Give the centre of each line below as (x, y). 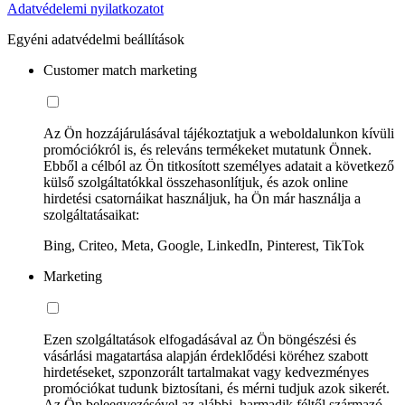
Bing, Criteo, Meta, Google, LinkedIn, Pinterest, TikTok (204, 245)
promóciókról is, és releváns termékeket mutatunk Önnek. (207, 149)
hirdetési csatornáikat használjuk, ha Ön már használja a (202, 198)
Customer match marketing (120, 70)
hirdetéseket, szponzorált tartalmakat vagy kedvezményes (206, 372)
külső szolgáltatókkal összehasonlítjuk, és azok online (196, 182)
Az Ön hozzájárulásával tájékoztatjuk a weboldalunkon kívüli (219, 133)
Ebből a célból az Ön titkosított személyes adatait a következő (219, 165)
